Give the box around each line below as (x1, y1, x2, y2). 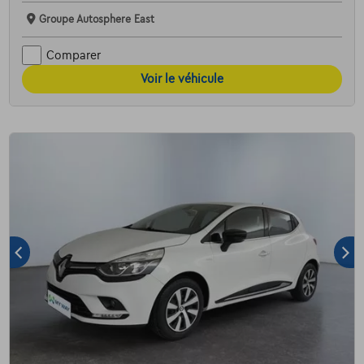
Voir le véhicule (141, 72, 223, 86)
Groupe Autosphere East (38, 14, 154, 26)
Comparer (45, 48, 101, 62)
